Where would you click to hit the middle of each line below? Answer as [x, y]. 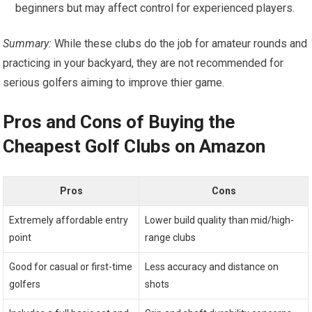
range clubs [171, 238]
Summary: [28, 44]
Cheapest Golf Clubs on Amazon [134, 147]
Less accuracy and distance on [212, 267]
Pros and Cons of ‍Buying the [119, 122]
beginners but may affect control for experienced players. [155, 8]
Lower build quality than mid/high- [220, 220]
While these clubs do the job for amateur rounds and [180, 44]
